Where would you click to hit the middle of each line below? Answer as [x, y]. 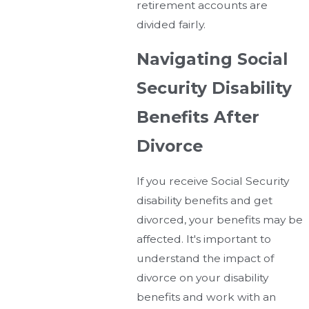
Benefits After [198, 117]
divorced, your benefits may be [219, 219]
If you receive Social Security [212, 181]
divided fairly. [171, 24]
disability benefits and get [204, 200]
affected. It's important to [203, 239]
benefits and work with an [206, 297]
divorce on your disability [202, 277]
